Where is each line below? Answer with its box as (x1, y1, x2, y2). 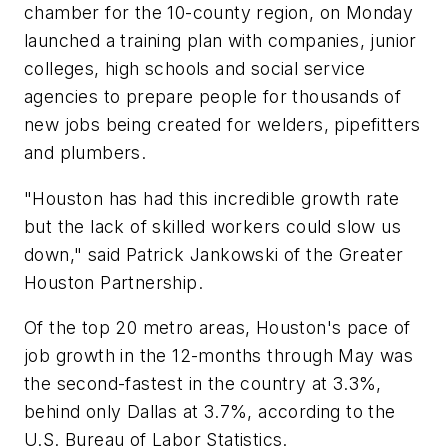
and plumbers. (24, 142, 147, 164)
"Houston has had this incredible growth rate (24, 187, 400, 209)
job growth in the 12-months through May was (24, 345, 414, 367)
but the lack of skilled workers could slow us (24, 215, 401, 237)
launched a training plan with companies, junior (24, 30, 417, 52)
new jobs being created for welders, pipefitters (24, 114, 421, 136)
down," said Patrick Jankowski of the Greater (24, 243, 404, 265)
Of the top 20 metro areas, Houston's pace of (24, 317, 411, 339)
